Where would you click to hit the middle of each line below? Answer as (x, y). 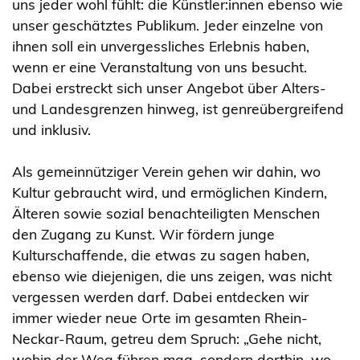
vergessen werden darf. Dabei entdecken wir (160, 297)
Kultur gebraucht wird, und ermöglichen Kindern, (170, 192)
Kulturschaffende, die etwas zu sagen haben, (161, 255)
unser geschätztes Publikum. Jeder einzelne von (168, 25)
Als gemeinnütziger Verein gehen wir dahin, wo (166, 172)
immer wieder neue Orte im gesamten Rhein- (160, 318)
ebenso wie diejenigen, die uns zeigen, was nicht (172, 276)
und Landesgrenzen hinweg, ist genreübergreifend (178, 109)
